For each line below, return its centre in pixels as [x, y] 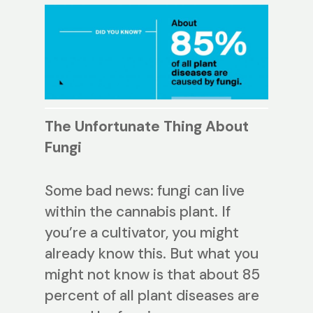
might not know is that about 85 [152, 274]
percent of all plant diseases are [152, 295]
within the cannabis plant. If [138, 211]
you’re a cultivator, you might [142, 232]
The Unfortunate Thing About [147, 127]
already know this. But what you [152, 253]
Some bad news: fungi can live [145, 190]
